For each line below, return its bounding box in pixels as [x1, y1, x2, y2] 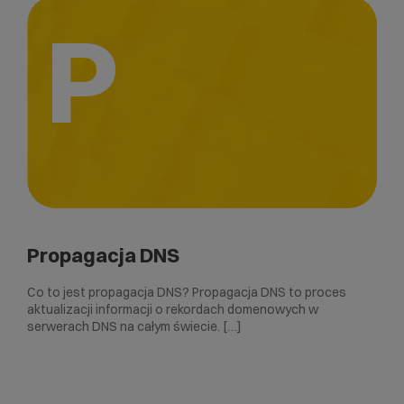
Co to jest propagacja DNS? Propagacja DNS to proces [27, 283, 346, 300]
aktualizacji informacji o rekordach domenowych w [27, 300, 318, 317]
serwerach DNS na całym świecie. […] [27, 317, 242, 335]
